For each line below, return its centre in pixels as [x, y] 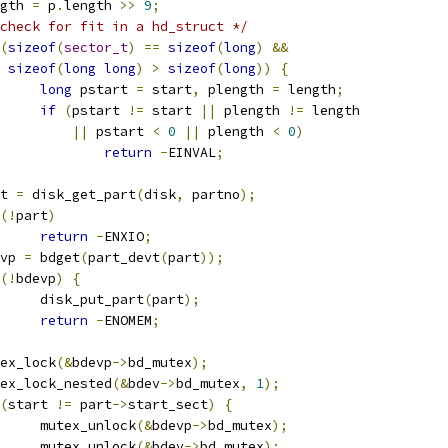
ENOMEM [128, 320]
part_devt [124, 257]
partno [212, 194]
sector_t [96, 47]
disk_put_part [92, 299]
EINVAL [192, 152]
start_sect [168, 404]
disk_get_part [80, 194]
